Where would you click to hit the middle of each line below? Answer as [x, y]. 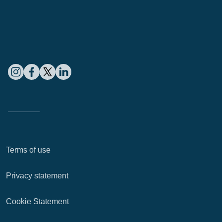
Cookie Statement [37, 201]
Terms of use [28, 150]
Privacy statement [37, 176]
